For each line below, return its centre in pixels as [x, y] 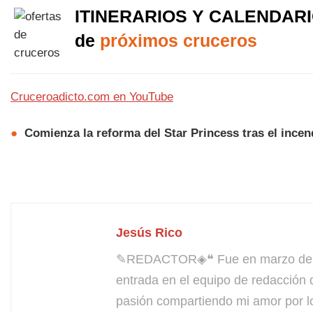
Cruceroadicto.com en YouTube [92, 97]
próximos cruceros [179, 41]
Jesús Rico [149, 232]
